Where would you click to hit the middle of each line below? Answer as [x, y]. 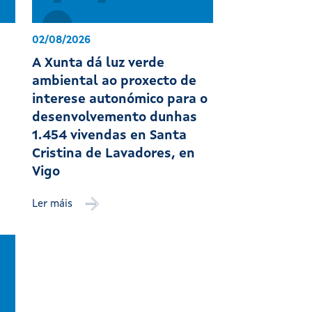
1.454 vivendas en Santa [110, 136]
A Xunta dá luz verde [99, 63]
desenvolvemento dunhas [115, 118]
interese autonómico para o [120, 100]
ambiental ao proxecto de [115, 81]
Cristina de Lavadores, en [114, 154]
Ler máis [54, 204]
